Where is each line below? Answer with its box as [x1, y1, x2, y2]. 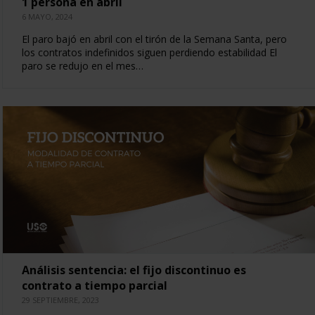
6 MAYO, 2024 [21, 11, 72, 22]
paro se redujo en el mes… [21, 58, 143, 72]
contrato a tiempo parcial [21, 277, 167, 293]
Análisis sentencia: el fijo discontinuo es [21, 262, 246, 278]
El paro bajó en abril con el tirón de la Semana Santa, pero [21, 32, 287, 46]
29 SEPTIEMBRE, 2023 [21, 294, 99, 305]
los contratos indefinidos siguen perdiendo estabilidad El [21, 45, 277, 59]
